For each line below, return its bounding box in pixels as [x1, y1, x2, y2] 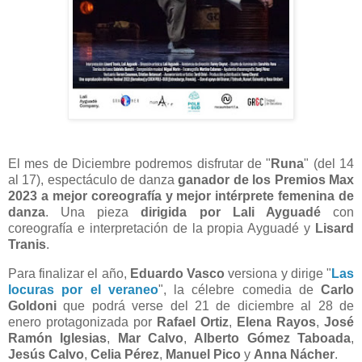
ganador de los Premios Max [178, 173, 355, 187]
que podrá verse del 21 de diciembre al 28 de [57, 299, 354, 314]
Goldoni [8, 299, 57, 314]
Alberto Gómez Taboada [194, 331, 351, 346]
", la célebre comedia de [158, 283, 321, 297]
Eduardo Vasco [129, 267, 225, 281]
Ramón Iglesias [8, 331, 107, 346]
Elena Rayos [237, 315, 316, 330]
